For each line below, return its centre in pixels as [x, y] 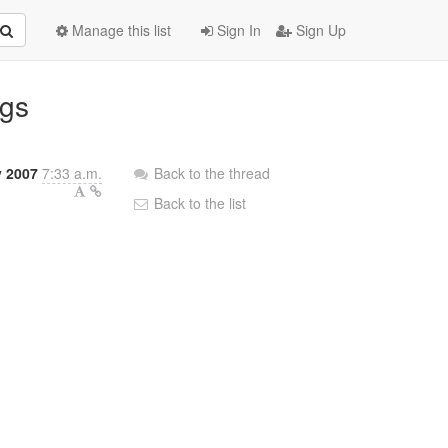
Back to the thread [212, 173]
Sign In [237, 30]
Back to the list [198, 203]
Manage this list [119, 30]
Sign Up [319, 30]
